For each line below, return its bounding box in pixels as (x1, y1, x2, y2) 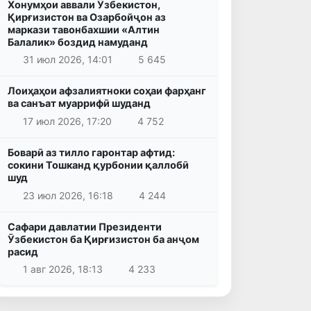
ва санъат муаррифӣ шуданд (8, 97, 151, 110)
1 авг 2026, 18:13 (22, 263, 103, 276)
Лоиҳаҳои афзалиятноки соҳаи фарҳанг (8, 85, 206, 97)
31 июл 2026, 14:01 (22, 53, 112, 66)
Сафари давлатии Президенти (8, 220, 162, 233)
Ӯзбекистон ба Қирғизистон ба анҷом (8, 233, 199, 245)
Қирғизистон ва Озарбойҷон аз (8, 10, 166, 23)
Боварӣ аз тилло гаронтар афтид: (8, 146, 175, 158)
